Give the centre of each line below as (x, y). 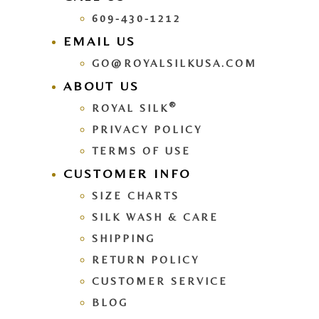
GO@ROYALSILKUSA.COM (174, 63)
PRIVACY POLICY (147, 129)
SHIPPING (124, 238)
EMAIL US (100, 41)
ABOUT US (101, 85)
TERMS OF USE (141, 150)
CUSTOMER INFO (127, 173)
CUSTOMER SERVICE (160, 281)
